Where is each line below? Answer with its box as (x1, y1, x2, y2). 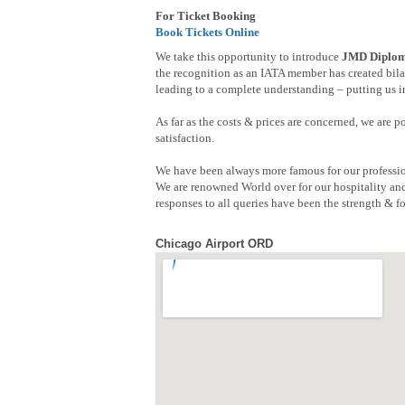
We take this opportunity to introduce (155, 50, 342, 64)
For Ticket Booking (155, 9, 256, 24)
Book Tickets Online (155, 25, 259, 40)
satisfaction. (155, 131, 214, 146)
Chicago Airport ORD (155, 237, 273, 251)
